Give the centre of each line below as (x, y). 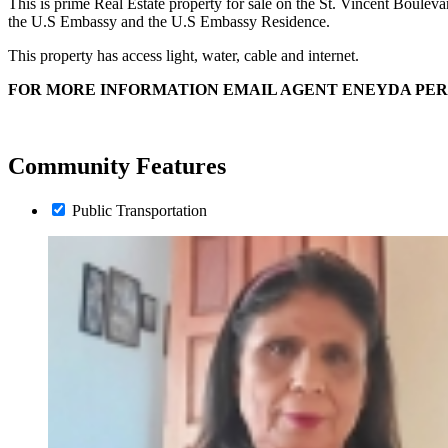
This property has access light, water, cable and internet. (183, 56)
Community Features (117, 166)
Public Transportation (139, 211)
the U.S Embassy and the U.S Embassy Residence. (169, 22)
